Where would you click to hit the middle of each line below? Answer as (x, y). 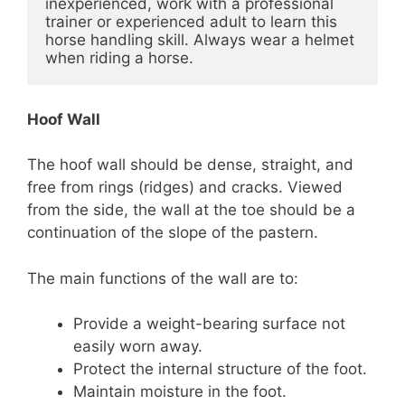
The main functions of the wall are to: (163, 278)
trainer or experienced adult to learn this (191, 22)
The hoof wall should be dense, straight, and (190, 165)
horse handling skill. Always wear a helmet (200, 40)
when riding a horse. (119, 58)
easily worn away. (138, 346)
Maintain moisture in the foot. (180, 391)
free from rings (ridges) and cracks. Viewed (185, 187)
